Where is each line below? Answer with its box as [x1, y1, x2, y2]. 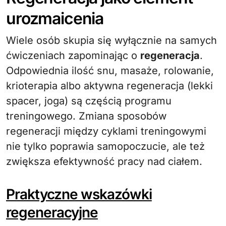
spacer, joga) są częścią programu [6, 95, 172, 107]
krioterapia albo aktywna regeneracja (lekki [6, 80, 213, 92]
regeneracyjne [6, 204, 98, 221]
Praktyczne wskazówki [6, 186, 152, 203]
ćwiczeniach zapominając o [6, 49, 140, 62]
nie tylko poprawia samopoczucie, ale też [6, 140, 205, 152]
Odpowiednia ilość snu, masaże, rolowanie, [6, 65, 214, 77]
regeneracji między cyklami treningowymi [6, 125, 206, 137]
